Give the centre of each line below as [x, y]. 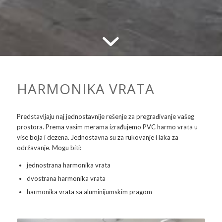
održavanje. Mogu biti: [49, 148]
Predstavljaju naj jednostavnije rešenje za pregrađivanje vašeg [105, 117]
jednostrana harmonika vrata [68, 165]
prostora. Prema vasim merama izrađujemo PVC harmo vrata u [107, 127]
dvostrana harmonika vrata [66, 179]
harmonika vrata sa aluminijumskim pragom [89, 192]
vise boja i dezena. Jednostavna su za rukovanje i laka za [97, 138]
